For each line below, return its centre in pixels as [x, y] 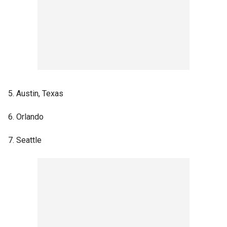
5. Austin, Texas [36, 93]
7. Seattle [25, 140]
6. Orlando [26, 117]
